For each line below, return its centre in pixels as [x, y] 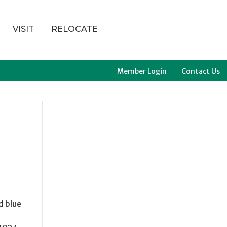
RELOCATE [74, 29]
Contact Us [201, 72]
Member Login [142, 72]
